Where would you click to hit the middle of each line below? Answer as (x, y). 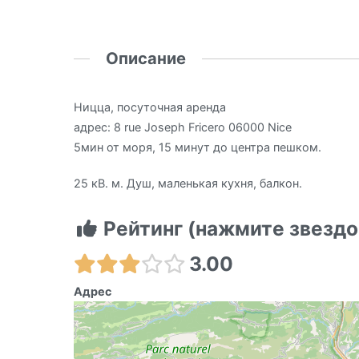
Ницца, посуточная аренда (150, 107)
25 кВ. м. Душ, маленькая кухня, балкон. (188, 184)
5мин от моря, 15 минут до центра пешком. (198, 147)
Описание (146, 58)
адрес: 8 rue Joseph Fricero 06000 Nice (183, 127)
